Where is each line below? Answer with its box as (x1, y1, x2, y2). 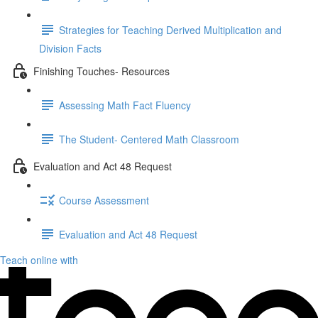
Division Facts (39, 41, 102, 55)
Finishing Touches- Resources (33, 63, 170, 78)
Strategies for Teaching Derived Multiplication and (59, 22, 282, 37)
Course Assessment (59, 192, 149, 207)
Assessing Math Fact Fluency (59, 97, 191, 112)
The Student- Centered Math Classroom (59, 131, 239, 146)
